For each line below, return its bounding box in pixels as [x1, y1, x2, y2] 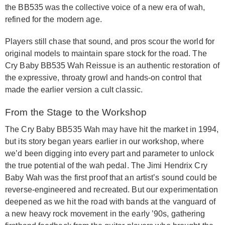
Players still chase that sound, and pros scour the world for [5, 37, 215, 46]
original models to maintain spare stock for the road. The [5, 49, 207, 58]
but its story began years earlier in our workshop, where [5, 137, 204, 146]
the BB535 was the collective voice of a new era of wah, [5, 3, 205, 12]
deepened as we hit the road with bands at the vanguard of [5, 197, 215, 206]
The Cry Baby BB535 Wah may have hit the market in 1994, [5, 125, 219, 134]
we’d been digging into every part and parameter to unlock [5, 149, 214, 158]
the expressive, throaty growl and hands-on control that [5, 73, 202, 82]
